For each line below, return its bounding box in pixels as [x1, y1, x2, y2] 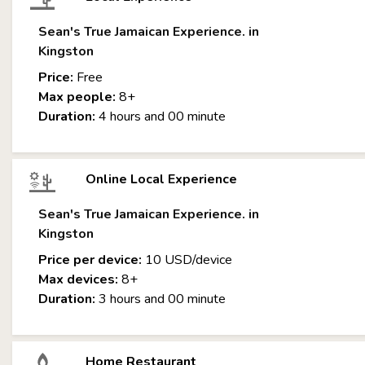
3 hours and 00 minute [95, 290, 226, 308]
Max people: [38, 88, 116, 106]
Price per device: [38, 251, 142, 269]
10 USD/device [142, 251, 232, 269]
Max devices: [38, 270, 118, 288]
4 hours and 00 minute [95, 108, 226, 125]
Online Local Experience [85, 170, 237, 188]
